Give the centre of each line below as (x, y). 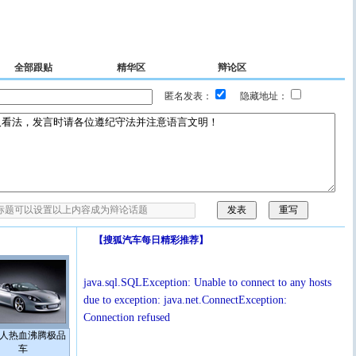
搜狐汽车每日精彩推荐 (151, 240)
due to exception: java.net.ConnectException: (185, 300)
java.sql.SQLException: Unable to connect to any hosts (207, 282)
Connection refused (127, 317)
